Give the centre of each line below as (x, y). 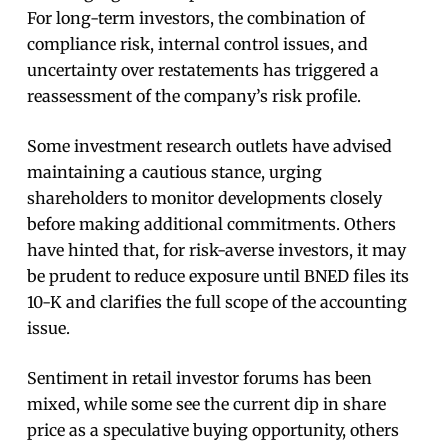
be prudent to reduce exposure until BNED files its (218, 276)
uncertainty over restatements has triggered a (203, 70)
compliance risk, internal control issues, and (198, 44)
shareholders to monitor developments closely (205, 198)
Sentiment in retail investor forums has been (200, 378)
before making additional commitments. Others (212, 224)
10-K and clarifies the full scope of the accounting (217, 302)
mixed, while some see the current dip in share (207, 404)
